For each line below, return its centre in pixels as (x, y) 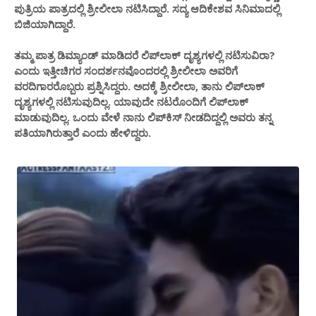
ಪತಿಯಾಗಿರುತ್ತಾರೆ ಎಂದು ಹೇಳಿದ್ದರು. (83, 132)
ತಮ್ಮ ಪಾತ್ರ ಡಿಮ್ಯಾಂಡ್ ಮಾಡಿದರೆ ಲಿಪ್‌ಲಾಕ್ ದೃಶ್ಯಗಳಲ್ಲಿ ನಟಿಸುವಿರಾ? (145, 55)
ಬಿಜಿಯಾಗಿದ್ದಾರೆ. (45, 24)
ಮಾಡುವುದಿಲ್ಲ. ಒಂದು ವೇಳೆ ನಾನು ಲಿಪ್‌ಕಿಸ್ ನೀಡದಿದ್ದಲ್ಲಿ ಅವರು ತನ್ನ (143, 117)
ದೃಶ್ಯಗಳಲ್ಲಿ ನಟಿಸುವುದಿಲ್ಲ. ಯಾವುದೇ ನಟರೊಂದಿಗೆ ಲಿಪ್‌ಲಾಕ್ (131, 101)
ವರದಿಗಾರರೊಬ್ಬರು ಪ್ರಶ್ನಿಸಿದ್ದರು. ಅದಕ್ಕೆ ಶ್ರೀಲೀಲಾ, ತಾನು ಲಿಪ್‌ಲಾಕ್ (139, 86)
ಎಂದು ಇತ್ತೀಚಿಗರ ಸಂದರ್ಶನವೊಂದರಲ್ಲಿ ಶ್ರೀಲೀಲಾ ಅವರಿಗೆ (126, 70)
